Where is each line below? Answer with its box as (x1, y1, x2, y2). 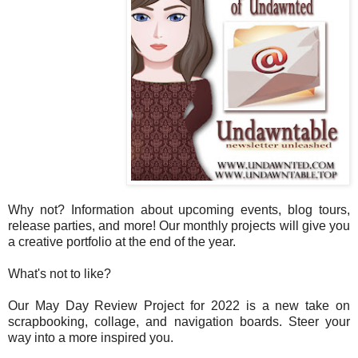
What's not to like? (8, 266, 114, 280)
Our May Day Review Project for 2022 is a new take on (8, 298, 350, 312)
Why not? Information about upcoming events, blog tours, (8, 202, 350, 217)
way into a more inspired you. (8, 330, 173, 344)
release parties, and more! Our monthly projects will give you (8, 218, 350, 233)
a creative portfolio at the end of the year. (8, 234, 239, 249)
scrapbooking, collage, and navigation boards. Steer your (8, 314, 350, 328)
